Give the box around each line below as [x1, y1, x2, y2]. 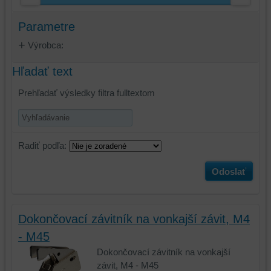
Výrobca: [25, 39, 64, 50]
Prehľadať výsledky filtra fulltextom [18, 87, 155, 98]
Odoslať [212, 166, 247, 177]
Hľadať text [11, 64, 73, 78]
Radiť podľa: [18, 140, 69, 151]
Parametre [18, 19, 75, 33]
